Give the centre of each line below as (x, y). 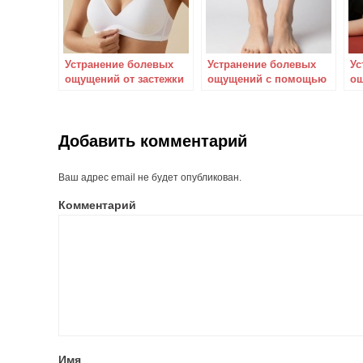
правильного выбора (263, 94)
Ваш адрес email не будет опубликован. (150, 177)
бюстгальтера (100, 94)
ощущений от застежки (124, 79)
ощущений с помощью (267, 79)
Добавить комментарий (153, 141)
